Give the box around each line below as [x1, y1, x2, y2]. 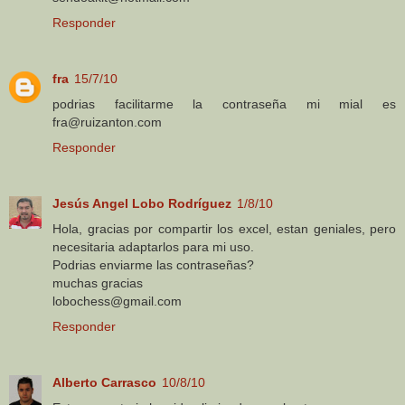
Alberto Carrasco [52, 374, 156, 390]
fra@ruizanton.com [52, 114, 162, 129]
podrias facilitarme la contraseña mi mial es [52, 96, 396, 111]
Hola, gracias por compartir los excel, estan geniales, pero [52, 221, 396, 236]
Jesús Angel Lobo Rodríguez [52, 195, 231, 211]
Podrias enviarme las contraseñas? [52, 257, 254, 272]
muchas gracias [52, 275, 143, 290]
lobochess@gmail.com [52, 293, 182, 308]
